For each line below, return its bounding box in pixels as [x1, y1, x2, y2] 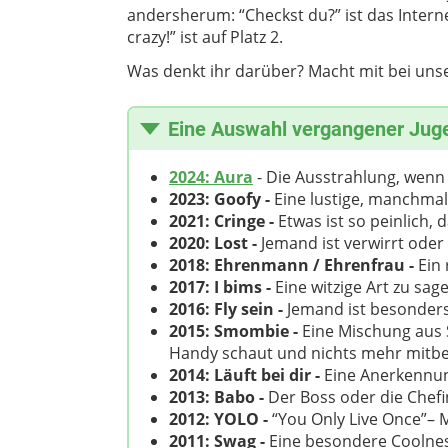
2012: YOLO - [169, 408, 272, 431]
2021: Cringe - [169, 210, 278, 233]
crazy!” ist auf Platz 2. [127, 26, 287, 49]
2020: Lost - [169, 232, 261, 255]
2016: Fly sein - [169, 298, 287, 321]
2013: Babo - [169, 386, 268, 409]
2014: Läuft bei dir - [169, 364, 324, 387]
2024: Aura [169, 166, 253, 189]
